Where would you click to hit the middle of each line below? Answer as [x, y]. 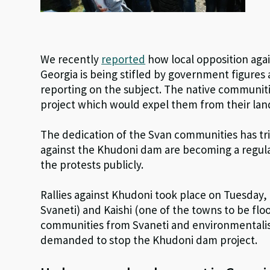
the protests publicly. [92, 165]
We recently [71, 59]
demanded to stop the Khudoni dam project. [149, 240]
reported [124, 59]
